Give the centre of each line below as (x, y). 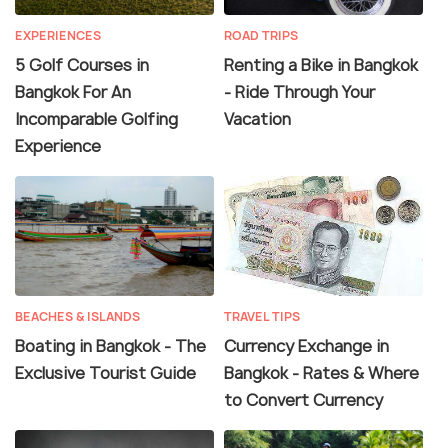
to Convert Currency (303, 399)
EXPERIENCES (58, 35)
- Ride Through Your (299, 91)
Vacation (257, 118)
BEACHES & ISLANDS (77, 316)
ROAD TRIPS (261, 35)
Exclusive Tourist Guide (105, 372)
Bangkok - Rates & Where (321, 372)
